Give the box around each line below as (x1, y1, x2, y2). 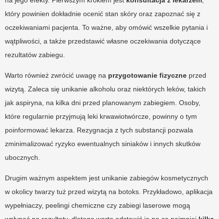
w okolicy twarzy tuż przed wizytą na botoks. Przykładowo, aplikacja (5, 187, 213, 196)
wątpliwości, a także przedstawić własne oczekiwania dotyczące (5, 37, 201, 45)
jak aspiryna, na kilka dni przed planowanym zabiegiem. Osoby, (5, 98, 200, 107)
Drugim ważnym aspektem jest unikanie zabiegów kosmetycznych (5, 174, 208, 182)
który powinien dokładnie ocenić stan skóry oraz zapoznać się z (5, 9, 200, 18)
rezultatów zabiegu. (5, 50, 65, 59)
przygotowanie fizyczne (108, 71, 187, 79)
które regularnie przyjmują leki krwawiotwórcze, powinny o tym (5, 112, 197, 120)
